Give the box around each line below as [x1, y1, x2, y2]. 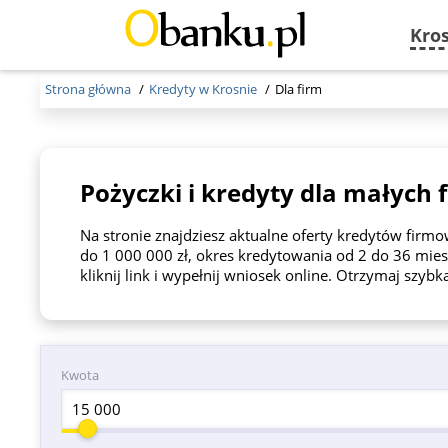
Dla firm [275, 80, 323, 98]
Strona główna [45, 80, 132, 98]
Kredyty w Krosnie [149, 80, 258, 98]
